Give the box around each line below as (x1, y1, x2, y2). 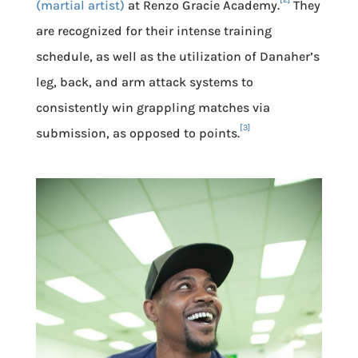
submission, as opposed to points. (35, 125, 240, 141)
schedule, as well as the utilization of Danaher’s (35, 48, 320, 64)
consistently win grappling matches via (35, 99, 270, 115)
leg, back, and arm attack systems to (35, 74, 253, 89)
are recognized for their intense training (35, 22, 272, 38)
